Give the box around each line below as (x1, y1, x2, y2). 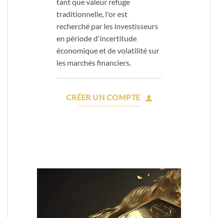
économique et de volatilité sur (56, 46, 159, 55)
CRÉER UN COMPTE (66, 93, 141, 102)
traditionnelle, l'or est (56, 9, 127, 19)
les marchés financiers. (56, 58, 131, 68)
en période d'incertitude (56, 34, 137, 43)
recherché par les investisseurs (56, 21, 158, 31)
